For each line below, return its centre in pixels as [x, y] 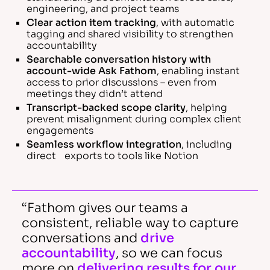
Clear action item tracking [91, 23]
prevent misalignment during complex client [134, 119]
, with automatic [195, 23]
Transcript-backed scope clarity [106, 108]
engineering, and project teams [103, 9]
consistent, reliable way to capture [130, 223]
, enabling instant [198, 71]
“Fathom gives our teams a [105, 208]
